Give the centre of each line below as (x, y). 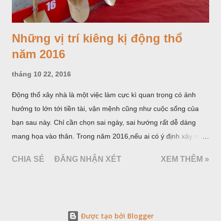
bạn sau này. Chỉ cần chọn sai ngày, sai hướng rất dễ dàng (104, 122)
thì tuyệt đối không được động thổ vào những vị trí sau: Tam (105, 150)
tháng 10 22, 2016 (41, 74)
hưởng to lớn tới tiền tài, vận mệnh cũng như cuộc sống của (105, 108)
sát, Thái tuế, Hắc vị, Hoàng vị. (60, 164)
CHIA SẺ (28, 159)
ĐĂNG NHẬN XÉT (88, 159)
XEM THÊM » (185, 159)
